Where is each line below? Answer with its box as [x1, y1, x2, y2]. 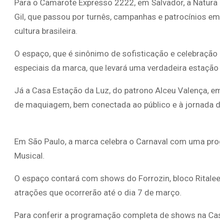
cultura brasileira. [14, 26, 78, 36]
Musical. [14, 150, 45, 161]
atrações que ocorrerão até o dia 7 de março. [14, 187, 182, 197]
